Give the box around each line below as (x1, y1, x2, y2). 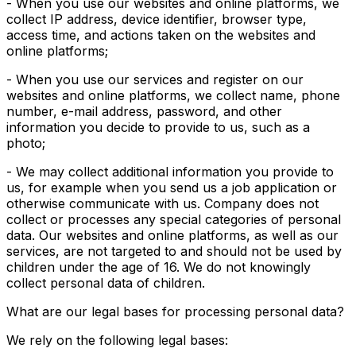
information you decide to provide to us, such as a (6, 119, 310, 135)
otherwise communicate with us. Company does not (6, 195, 319, 211)
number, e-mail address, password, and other (6, 103, 282, 119)
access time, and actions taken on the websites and (6, 27, 315, 43)
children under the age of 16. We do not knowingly (6, 259, 311, 275)
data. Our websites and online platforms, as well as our (6, 227, 339, 243)
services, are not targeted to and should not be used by (6, 243, 342, 259)
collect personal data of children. (6, 275, 205, 291)
